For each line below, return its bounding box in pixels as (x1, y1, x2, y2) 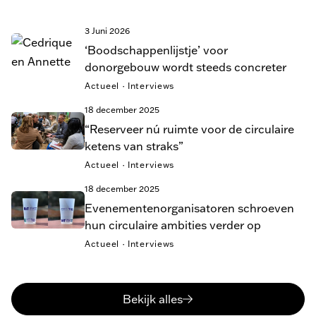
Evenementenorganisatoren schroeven (85, 200, 294, 215)
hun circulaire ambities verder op (85, 217, 261, 232)
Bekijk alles (122, 291, 183, 306)
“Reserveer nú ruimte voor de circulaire (85, 121, 294, 136)
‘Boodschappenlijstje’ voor (85, 42, 228, 57)
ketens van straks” (85, 138, 183, 153)
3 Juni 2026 (85, 25, 130, 36)
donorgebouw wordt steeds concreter (85, 59, 286, 74)
